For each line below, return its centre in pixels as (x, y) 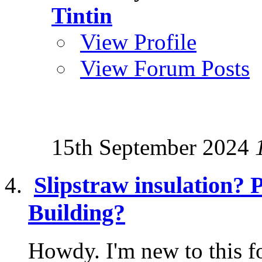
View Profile (138, 42)
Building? (77, 213)
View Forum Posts (165, 68)
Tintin (82, 16)
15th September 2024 (153, 147)
